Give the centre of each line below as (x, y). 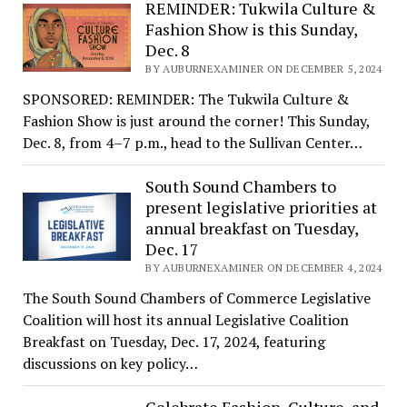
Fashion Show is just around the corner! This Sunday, (196, 121)
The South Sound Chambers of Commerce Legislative (196, 298)
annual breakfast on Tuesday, (252, 228)
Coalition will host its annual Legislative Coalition (185, 320)
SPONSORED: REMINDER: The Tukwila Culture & (185, 99)
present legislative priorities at (262, 208)
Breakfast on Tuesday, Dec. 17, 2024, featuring (174, 342)
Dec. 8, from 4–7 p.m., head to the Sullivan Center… (192, 143)
